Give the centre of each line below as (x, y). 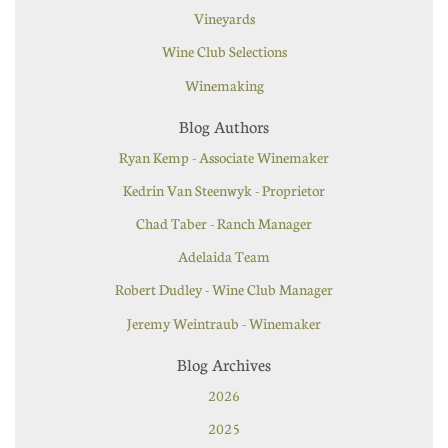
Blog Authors (224, 126)
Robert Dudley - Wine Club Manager (224, 289)
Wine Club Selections (224, 51)
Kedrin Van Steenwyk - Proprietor (224, 189)
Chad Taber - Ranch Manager (224, 223)
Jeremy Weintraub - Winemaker (224, 322)
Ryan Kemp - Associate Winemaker (224, 156)
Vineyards (224, 18)
